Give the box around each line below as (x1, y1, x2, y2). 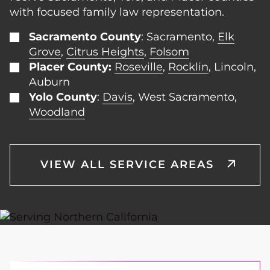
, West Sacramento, (133, 90, 237, 104)
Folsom (149, 45, 189, 59)
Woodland (29, 105, 85, 119)
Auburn (29, 75, 70, 89)
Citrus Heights (66, 45, 144, 59)
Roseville (115, 60, 163, 74)
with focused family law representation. (10, 5, 224, 19)
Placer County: (29, 60, 115, 74)
